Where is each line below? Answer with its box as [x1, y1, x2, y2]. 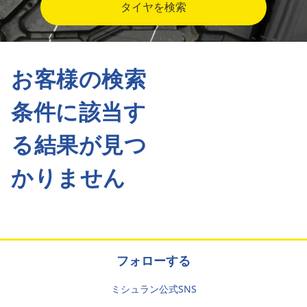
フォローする [116, 252, 191, 269]
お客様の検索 [11, 64, 147, 93]
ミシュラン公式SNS [110, 282, 197, 295]
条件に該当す [11, 97, 147, 126]
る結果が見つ [11, 130, 147, 159]
